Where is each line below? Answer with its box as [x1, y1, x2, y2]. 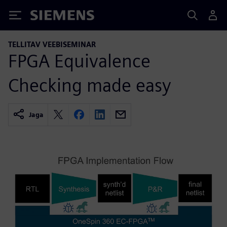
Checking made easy [8, 73, 171, 96]
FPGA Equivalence [8, 49, 150, 72]
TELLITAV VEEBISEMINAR [8, 40, 96, 49]
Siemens [30, 12, 64, 22]
